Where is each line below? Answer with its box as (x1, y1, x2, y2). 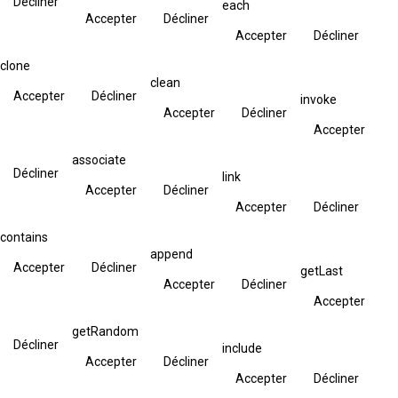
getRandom (72, 323, 139, 338)
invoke (300, 92, 337, 107)
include (222, 340, 262, 355)
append (150, 246, 193, 261)
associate (72, 152, 126, 167)
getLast (300, 263, 343, 278)
